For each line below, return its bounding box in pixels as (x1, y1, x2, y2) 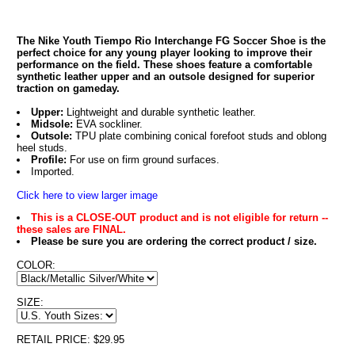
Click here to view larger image (16, 189, 158, 201)
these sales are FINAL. (16, 223, 126, 235)
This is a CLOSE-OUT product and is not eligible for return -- (30, 212, 328, 223)
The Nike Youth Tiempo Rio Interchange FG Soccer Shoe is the (16, 35, 326, 47)
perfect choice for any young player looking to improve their (16, 47, 312, 59)
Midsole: (30, 118, 73, 130)
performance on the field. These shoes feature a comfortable (16, 59, 312, 71)
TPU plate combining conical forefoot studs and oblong (71, 130, 326, 142)
